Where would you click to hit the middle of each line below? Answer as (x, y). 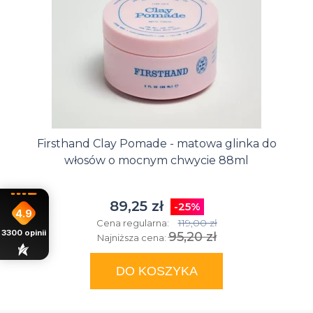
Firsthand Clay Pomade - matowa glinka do (156, 143)
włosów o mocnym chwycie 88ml (156, 160)
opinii (35, 233)
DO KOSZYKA (156, 271)
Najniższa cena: (132, 237)
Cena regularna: (133, 223)
